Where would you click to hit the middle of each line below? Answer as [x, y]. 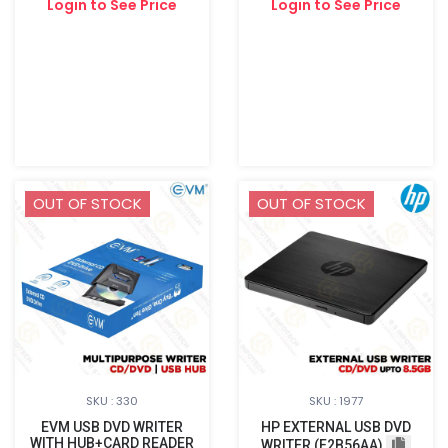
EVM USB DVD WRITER [112, 427]
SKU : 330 [112, 401]
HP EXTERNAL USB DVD [336, 427]
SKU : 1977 [336, 401]
